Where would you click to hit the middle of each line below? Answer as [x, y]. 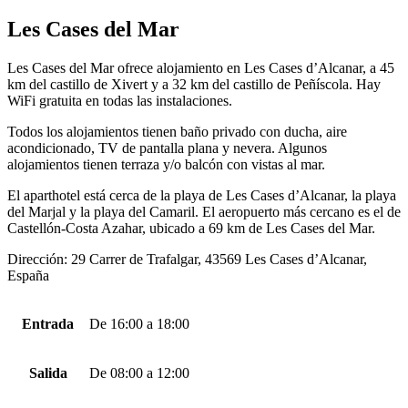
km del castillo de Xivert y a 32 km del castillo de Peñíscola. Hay [194, 85]
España [28, 276]
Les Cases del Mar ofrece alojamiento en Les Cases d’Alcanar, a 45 [201, 68]
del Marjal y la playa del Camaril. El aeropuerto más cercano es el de [204, 212]
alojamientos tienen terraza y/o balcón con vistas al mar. [166, 165]
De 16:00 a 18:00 [139, 324]
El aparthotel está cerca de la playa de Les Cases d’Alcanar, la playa [202, 196]
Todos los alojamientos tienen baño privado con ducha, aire [177, 132]
